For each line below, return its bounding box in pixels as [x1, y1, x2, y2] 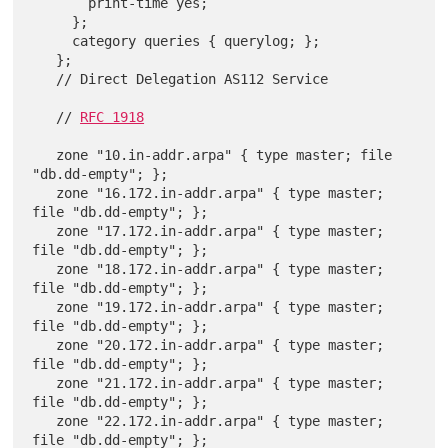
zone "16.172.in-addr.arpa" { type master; [32, 184, 57, 201]
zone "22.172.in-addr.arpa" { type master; [32, 412, 57, 429]
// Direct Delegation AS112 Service [32, 70, 57, 87]
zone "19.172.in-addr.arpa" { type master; [32, 298, 57, 315]
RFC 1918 [80, 108, 145, 125]
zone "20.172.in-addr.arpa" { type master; [32, 336, 57, 353]
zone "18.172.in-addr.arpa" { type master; [32, 260, 57, 277]
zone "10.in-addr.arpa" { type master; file [32, 146, 57, 163]
